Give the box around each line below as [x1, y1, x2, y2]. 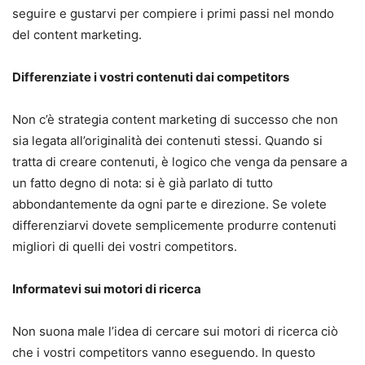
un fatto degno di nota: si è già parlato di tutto [12, 174, 273, 191]
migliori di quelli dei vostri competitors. [12, 238, 237, 254]
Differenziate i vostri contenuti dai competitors [12, 68, 289, 85]
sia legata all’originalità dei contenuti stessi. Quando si [12, 132, 323, 148]
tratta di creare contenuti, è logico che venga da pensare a [12, 153, 347, 169]
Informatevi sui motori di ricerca [12, 280, 201, 297]
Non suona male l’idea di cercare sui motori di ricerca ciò [12, 323, 338, 339]
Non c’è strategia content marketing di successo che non [12, 111, 338, 127]
